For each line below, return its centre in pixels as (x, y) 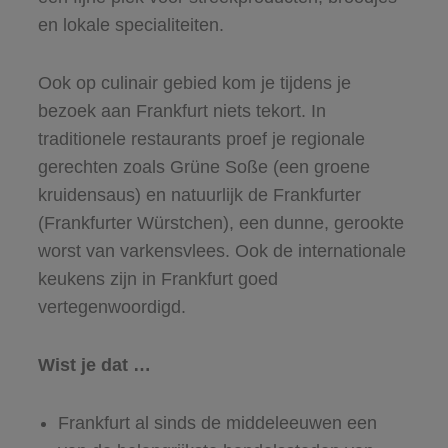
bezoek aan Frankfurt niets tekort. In (181, 110)
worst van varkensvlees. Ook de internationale (221, 250)
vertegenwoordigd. (114, 306)
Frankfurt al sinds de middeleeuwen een (217, 422)
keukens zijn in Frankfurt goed (157, 278)
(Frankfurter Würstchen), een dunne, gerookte (220, 222)
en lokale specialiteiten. (133, 24)
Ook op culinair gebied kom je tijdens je (194, 82)
